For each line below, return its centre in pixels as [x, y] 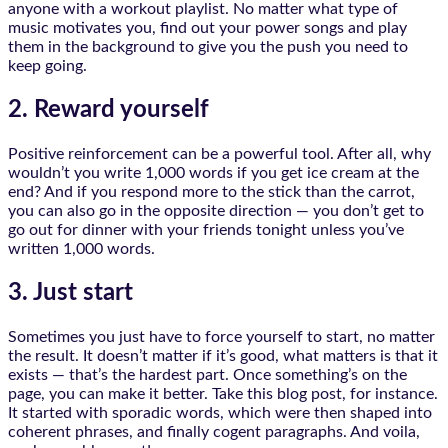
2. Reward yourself [108, 110]
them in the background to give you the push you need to [208, 47]
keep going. [47, 66]
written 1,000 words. [81, 248]
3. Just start [70, 292]
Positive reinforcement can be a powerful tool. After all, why [219, 153]
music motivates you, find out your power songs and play [207, 28]
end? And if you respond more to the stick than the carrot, [211, 191]
